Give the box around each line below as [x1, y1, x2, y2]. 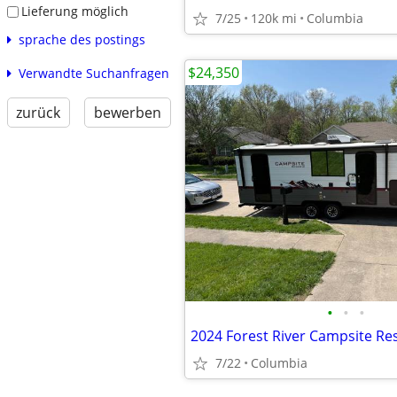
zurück [16, 102, 61, 122]
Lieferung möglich [20, 2, 128, 19]
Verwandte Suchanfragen [18, 64, 169, 82]
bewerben [93, 102, 161, 122]
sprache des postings [18, 30, 145, 48]
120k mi [251, 10, 297, 27]
